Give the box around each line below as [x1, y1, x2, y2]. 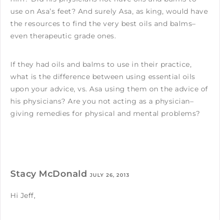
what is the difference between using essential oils [10, 72, 195, 81]
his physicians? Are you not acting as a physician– [10, 96, 193, 106]
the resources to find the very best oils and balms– [10, 19, 196, 28]
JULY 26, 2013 [89, 171, 130, 178]
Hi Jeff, [10, 191, 35, 200]
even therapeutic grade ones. [10, 31, 116, 40]
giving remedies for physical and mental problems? [10, 109, 200, 118]
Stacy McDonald [10, 168, 90, 179]
